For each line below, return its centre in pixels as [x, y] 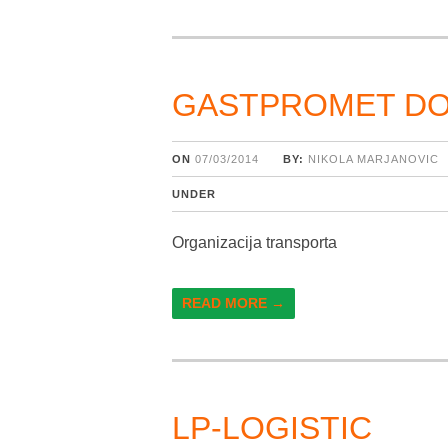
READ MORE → [233, 302]
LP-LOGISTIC [272, 427]
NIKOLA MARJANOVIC [373, 158]
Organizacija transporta [254, 242]
